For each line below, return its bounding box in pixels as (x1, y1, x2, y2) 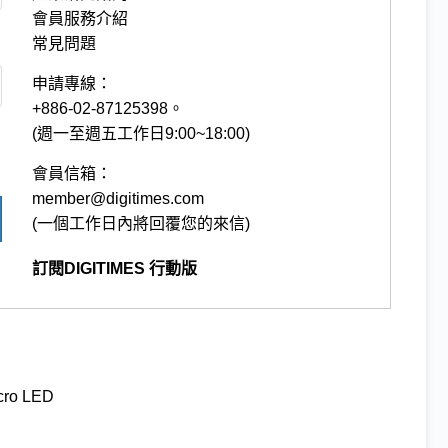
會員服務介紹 (32, 9, 129, 27)
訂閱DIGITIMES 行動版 (32, 259, 198, 277)
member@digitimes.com (32, 189, 205, 207)
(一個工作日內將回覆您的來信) (32, 214, 251, 232)
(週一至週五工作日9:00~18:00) (32, 124, 251, 142)
